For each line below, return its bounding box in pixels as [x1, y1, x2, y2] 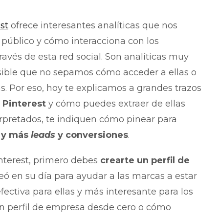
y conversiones [55, 129, 128, 140]
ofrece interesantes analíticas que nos [8, 20, 177, 31]
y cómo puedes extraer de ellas [45, 98, 185, 109]
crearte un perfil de [100, 154, 190, 166]
